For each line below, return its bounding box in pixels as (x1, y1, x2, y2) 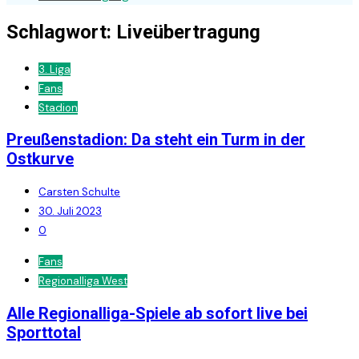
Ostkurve (6, 149, 74, 169)
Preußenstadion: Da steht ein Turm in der (6, 130, 305, 150)
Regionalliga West (38, 274, 127, 288)
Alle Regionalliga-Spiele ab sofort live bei (6, 303, 308, 323)
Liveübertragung (116, 20, 260, 43)
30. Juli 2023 (38, 204, 102, 218)
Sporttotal (6, 322, 81, 342)
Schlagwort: (6, 20, 116, 43)
